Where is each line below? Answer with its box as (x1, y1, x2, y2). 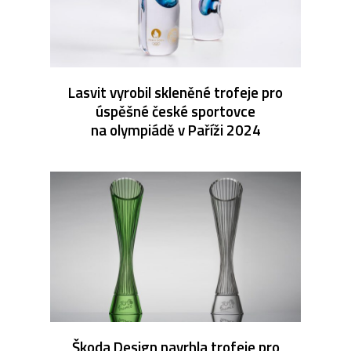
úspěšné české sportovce (96, 99, 255, 122)
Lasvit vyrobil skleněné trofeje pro (68, 80, 283, 103)
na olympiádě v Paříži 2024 (90, 118, 261, 141)
